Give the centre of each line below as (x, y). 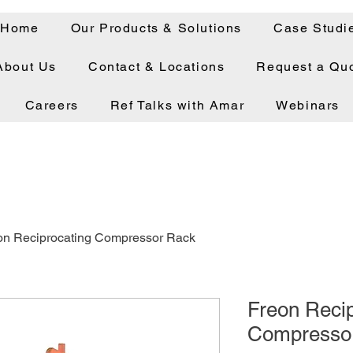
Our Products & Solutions (156, 28)
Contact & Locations (156, 67)
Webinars (308, 105)
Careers (52, 105)
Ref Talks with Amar (177, 105)
